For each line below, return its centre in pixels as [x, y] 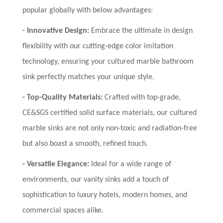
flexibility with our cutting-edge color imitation [98, 47]
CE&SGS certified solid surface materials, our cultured [110, 113]
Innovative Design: [58, 31]
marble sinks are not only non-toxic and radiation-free [110, 129]
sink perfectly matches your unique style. [88, 77]
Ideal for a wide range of [130, 165]
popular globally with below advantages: [92, 11]
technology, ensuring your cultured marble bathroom [108, 62]
